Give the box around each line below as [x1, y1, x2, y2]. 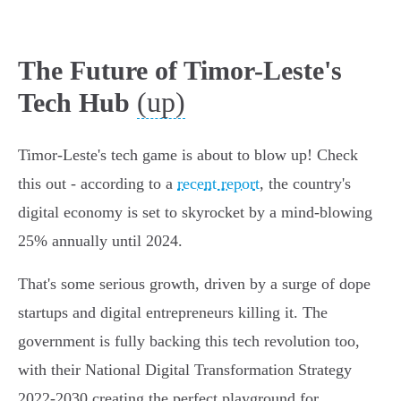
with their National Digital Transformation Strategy [18, 361, 352, 380]
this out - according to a [18, 175, 177, 193]
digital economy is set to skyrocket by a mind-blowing [18, 203, 372, 222]
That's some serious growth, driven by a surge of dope [18, 275, 371, 294]
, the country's [260, 175, 351, 193]
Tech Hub [18, 88, 130, 118]
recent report [177, 175, 260, 193]
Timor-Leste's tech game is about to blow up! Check [18, 146, 358, 165]
